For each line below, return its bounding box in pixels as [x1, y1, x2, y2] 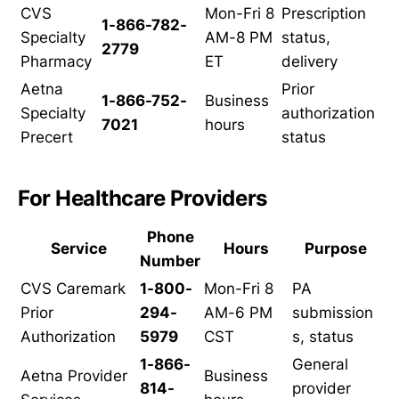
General [292, 354, 348, 373]
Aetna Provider [20, 366, 127, 385]
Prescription [281, 4, 366, 22]
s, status [292, 327, 354, 346]
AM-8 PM [205, 28, 273, 46]
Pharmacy [20, 52, 92, 70]
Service [50, 239, 107, 257]
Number [140, 251, 200, 270]
